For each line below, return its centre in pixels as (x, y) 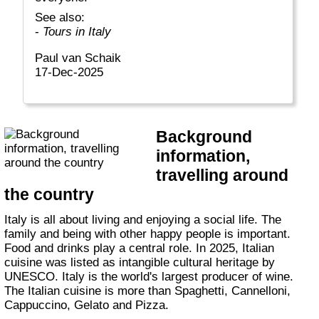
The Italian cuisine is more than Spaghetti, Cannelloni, (148, 291)
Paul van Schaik (82, 58)
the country (49, 195)
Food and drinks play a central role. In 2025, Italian (140, 248)
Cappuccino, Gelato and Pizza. (87, 305)
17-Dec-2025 (69, 73)
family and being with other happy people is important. (148, 234)
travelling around (223, 176)
